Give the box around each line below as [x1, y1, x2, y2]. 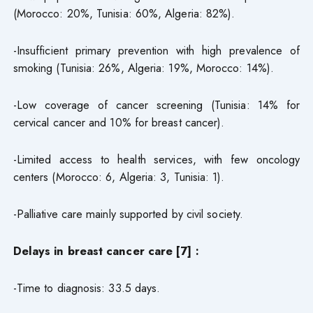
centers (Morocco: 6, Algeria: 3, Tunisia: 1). [13, 168, 225, 185]
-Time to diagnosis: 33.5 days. [13, 279, 161, 296]
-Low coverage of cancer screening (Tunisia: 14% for [13, 96, 300, 113]
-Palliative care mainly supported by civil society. [13, 205, 243, 222]
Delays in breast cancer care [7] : [13, 242, 199, 259]
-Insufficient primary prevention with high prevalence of [13, 41, 300, 59]
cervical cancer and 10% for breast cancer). [13, 113, 225, 131]
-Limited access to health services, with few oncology [13, 150, 300, 168]
